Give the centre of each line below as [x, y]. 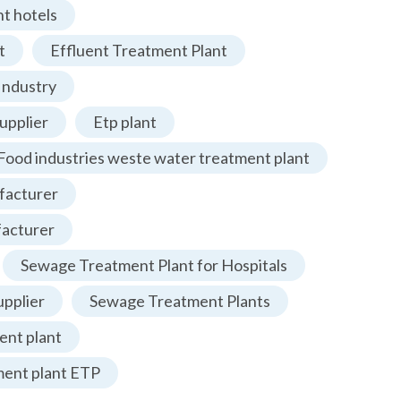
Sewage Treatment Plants [180, 301]
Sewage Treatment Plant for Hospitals [154, 265]
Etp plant [125, 122]
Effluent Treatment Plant [139, 51]
